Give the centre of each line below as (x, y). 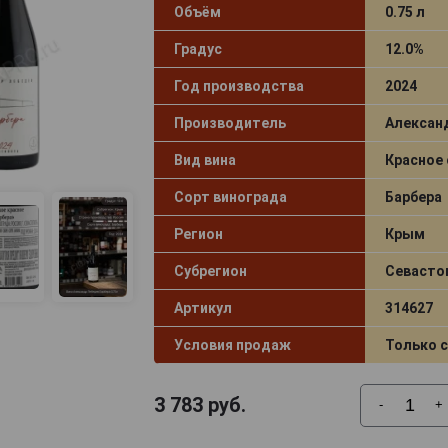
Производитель (229, 122)
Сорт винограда (230, 196)
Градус (197, 48)
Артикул (202, 307)
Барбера (413, 196)
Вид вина (204, 159)
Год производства (238, 85)
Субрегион (210, 270)
